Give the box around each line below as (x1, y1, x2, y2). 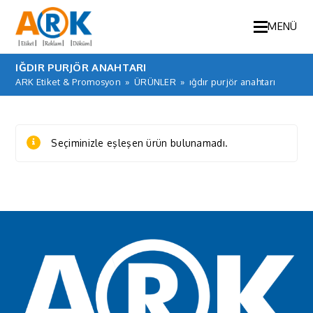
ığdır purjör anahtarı (189, 76, 276, 87)
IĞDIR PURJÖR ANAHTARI (15, 61, 147, 74)
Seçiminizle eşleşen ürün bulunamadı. (51, 137, 228, 149)
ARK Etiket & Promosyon (15, 76, 122, 87)
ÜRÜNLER (133, 76, 177, 87)
